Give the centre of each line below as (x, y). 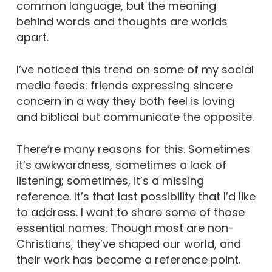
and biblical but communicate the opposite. (135, 117)
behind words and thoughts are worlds (122, 22)
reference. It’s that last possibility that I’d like (136, 196)
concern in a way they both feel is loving (125, 101)
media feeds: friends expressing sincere (124, 85)
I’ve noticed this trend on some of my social (135, 70)
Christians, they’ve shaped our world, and (128, 244)
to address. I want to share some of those (130, 212)
